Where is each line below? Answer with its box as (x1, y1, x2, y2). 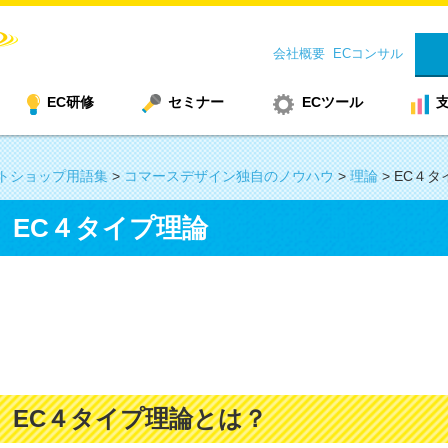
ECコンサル (332, 46, 403, 61)
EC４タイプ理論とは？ (12, 405, 267, 432)
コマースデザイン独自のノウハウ (123, 168, 334, 184)
